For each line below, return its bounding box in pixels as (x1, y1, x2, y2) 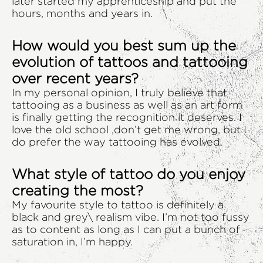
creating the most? (12, 183, 143, 198)
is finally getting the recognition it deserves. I (12, 112, 242, 123)
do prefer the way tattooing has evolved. (12, 136, 222, 148)
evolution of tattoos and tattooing (12, 54, 248, 70)
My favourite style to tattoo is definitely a (12, 199, 224, 211)
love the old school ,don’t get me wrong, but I (12, 124, 247, 136)
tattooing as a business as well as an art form (12, 99, 242, 111)
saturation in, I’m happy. (12, 236, 133, 248)
